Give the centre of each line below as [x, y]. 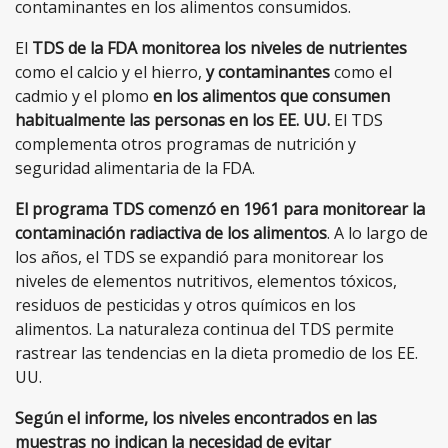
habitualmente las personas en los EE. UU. [172, 120]
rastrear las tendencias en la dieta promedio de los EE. [216, 353]
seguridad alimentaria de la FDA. [135, 168]
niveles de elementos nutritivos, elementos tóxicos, [206, 281]
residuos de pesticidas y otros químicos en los [185, 305]
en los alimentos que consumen [271, 96]
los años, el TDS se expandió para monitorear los [199, 257]
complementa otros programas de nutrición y [185, 144]
